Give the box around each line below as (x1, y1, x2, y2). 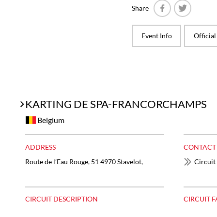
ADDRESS (25, 142, 56, 151)
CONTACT (183, 142, 216, 151)
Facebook (162, 18, 191, 26)
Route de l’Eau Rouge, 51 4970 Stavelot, (25, 157, 143, 166)
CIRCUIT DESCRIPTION (25, 195, 98, 203)
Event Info (141, 31, 172, 40)
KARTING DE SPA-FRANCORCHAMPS (25, 97, 207, 110)
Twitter (182, 18, 204, 26)
